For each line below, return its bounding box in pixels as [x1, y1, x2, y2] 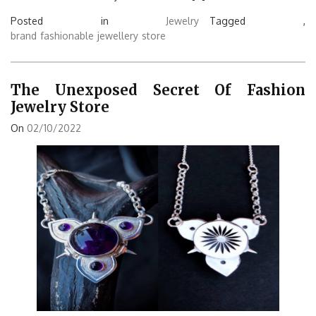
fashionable [40, 30, 94, 42]
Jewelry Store [11, 97, 109, 116]
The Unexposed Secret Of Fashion [11, 80, 305, 99]
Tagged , [209, 15, 306, 28]
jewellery [97, 30, 138, 42]
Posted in [11, 15, 166, 28]
